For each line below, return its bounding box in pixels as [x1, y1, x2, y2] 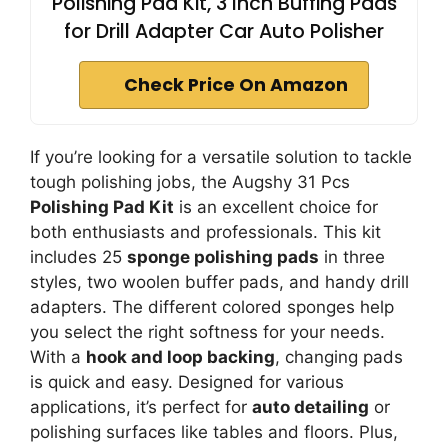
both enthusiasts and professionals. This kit [30, 222, 381, 242]
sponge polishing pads [127, 247, 319, 267]
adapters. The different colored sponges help [30, 297, 394, 317]
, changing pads [275, 347, 403, 367]
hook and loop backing [86, 347, 275, 367]
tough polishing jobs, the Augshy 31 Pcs [30, 172, 350, 192]
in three [319, 247, 385, 267]
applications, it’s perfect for [30, 397, 252, 417]
